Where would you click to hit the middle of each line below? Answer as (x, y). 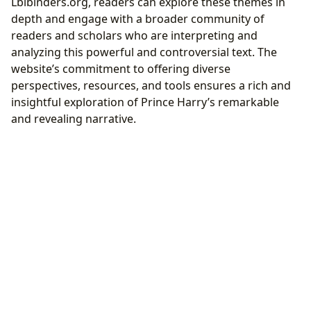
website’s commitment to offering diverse (121, 68)
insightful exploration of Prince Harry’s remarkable (145, 102)
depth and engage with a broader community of (138, 18)
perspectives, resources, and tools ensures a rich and (151, 85)
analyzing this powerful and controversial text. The (144, 52)
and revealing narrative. (74, 118)
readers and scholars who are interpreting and (134, 35)
